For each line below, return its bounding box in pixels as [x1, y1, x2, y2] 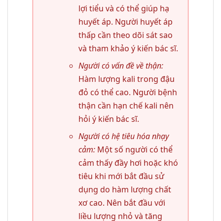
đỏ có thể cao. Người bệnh [78, 86, 177, 98]
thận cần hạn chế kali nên [78, 100, 174, 111]
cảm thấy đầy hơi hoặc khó [78, 157, 178, 168]
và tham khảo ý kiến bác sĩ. [78, 42, 178, 54]
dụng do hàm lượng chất [78, 184, 171, 195]
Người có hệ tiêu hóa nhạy [78, 130, 169, 142]
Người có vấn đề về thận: [78, 60, 163, 71]
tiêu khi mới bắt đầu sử [78, 170, 164, 182]
